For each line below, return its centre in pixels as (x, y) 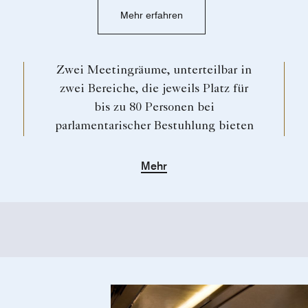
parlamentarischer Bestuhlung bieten (154, 127)
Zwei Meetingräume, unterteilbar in (154, 71)
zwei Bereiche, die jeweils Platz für (154, 90)
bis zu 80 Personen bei (154, 108)
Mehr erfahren (151, 15)
